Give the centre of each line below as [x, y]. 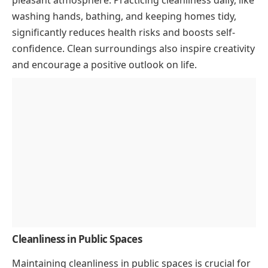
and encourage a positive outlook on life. [104, 65]
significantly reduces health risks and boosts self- [124, 33]
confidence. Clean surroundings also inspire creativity [133, 49]
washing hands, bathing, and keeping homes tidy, [124, 16]
